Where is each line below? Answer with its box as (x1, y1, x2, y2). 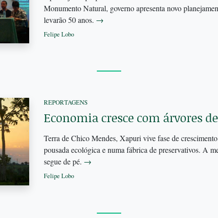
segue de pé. (43, 156, 84, 167)
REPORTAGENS (43, 98, 88, 107)
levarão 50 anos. (43, 14, 96, 25)
